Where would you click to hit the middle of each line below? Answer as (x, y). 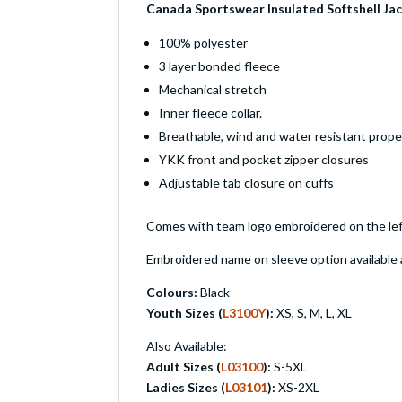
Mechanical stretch (213, 90)
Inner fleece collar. (210, 113)
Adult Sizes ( (184, 367)
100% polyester (203, 43)
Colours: (173, 293)
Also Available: (187, 346)
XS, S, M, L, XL (313, 313)
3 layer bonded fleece (219, 66)
